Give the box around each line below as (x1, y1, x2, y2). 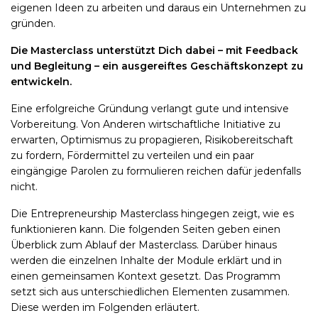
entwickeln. (11, 75, 72, 88)
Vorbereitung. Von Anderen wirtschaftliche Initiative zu (11, 117, 280, 131)
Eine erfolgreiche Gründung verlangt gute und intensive (11, 102, 289, 115)
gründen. (11, 16, 55, 30)
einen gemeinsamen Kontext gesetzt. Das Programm (11, 269, 280, 283)
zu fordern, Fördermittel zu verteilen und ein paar (11, 148, 254, 162)
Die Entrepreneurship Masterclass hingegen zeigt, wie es (11, 207, 294, 220)
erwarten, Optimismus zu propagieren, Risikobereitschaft (11, 133, 293, 146)
